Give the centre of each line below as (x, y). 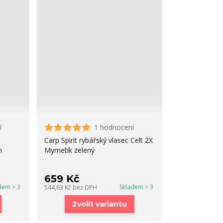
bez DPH (85, 187)
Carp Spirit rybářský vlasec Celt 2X (99, 140)
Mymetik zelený (70, 150)
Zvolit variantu (100, 204)
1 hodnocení (114, 127)
